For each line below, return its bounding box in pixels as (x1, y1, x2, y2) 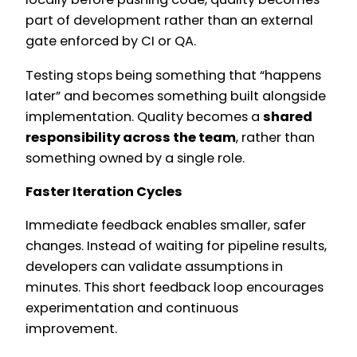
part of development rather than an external (25, 11, 313, 30)
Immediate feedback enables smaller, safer (25, 216, 306, 235)
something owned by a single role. (25, 148, 245, 167)
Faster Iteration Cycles (25, 182, 182, 201)
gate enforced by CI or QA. (25, 32, 196, 51)
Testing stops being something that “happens (25, 65, 321, 84)
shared (263, 107, 312, 126)
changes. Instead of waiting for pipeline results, (25, 237, 327, 256)
